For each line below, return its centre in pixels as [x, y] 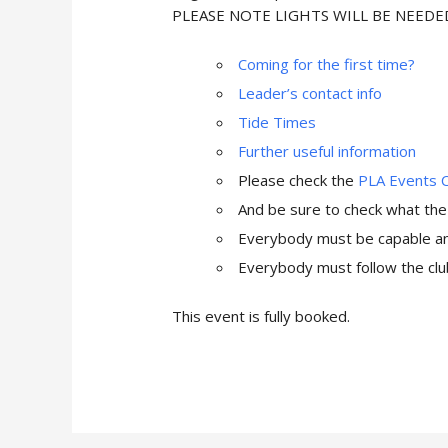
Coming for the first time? [327, 64]
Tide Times [277, 122]
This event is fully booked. [261, 316]
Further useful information [327, 151]
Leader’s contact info [310, 93]
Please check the [298, 180]
